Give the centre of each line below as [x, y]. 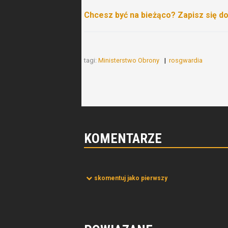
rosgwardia [187, 60]
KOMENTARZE [123, 138]
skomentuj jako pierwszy [131, 178]
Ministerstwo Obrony [130, 60]
